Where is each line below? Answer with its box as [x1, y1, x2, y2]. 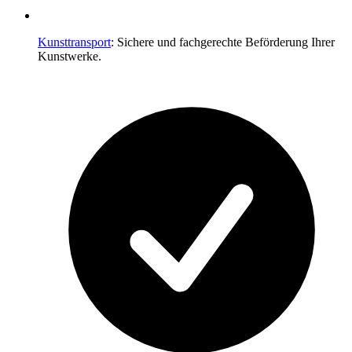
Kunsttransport [38, 35, 111, 49]
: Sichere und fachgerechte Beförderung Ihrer [111, 35, 335, 49]
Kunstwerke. [38, 49, 101, 63]
